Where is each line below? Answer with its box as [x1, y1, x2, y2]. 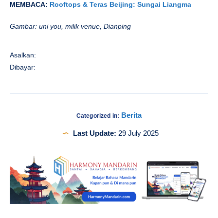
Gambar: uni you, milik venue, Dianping [10, 22, 131, 31]
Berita [121, 111, 142, 120]
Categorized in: [76, 112, 120, 120]
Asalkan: [10, 51, 36, 59]
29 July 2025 [116, 129, 159, 138]
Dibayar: [10, 63, 36, 72]
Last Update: [73, 129, 116, 138]
